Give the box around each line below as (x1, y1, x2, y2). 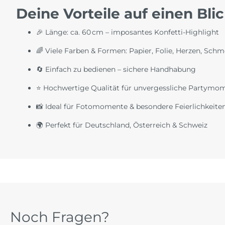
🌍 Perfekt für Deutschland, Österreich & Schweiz (36, 121, 207, 130)
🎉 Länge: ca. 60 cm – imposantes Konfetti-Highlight (36, 28, 219, 37)
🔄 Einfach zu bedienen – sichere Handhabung (36, 65, 196, 74)
